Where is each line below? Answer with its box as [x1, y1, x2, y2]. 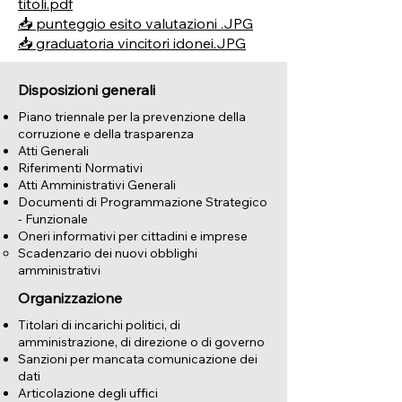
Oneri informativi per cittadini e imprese [18, 228, 248, 244]
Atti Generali [18, 143, 89, 159]
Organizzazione [18, 289, 122, 307]
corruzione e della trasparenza [18, 126, 194, 142]
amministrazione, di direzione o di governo [18, 334, 265, 350]
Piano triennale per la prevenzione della [18, 109, 246, 125]
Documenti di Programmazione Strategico [18, 194, 267, 210]
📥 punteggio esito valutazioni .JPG [18, 14, 253, 32]
